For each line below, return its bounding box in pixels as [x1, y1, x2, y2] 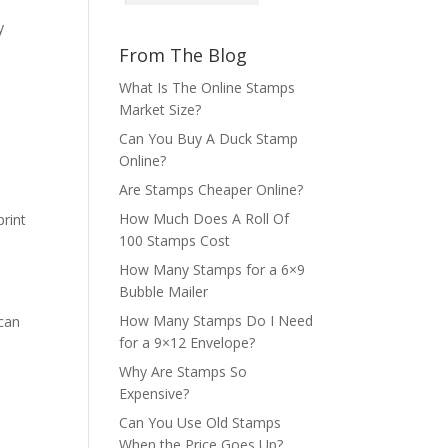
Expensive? [119, 383, 190, 403]
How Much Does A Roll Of [119, 208, 290, 228]
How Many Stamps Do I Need [119, 310, 314, 330]
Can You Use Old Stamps [119, 412, 282, 432]
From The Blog [119, 42, 248, 67]
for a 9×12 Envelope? [119, 332, 256, 352]
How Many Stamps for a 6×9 [119, 259, 306, 279]
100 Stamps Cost [119, 230, 231, 250]
